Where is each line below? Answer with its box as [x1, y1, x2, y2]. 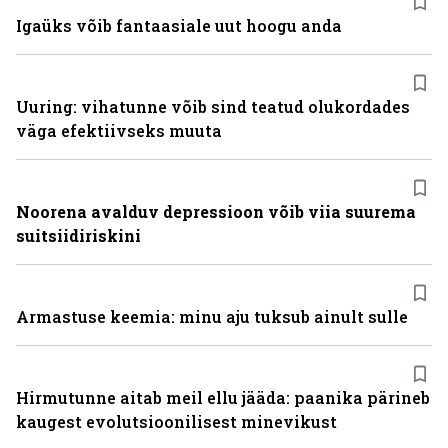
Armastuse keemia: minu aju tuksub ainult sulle [16, 306, 408, 327]
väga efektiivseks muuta [16, 120, 222, 141]
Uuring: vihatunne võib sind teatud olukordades [16, 96, 410, 117]
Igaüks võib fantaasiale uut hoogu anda [16, 15, 342, 36]
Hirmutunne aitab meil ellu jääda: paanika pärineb [16, 387, 430, 408]
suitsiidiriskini [16, 225, 141, 246]
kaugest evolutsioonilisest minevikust [16, 411, 337, 432]
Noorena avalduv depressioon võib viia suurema [16, 201, 416, 222]
